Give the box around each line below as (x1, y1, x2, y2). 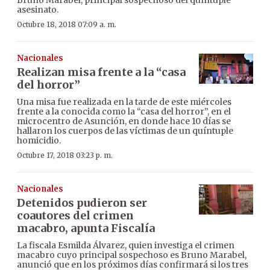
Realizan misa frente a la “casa (17, 64, 186, 79)
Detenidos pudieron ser (17, 195, 147, 210)
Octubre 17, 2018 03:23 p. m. (17, 150, 113, 160)
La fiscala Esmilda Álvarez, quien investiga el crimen (17, 239, 234, 251)
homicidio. (17, 134, 61, 146)
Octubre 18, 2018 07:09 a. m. (17, 19, 116, 29)
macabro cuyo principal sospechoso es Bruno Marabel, (17, 249, 246, 260)
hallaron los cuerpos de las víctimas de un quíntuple (17, 125, 233, 136)
